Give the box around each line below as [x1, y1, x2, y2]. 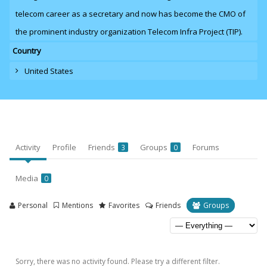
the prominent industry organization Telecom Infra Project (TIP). [15, 26, 243, 37]
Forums [193, 142, 219, 153]
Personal [18, 200, 48, 210]
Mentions [62, 200, 93, 210]
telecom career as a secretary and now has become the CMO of [15, 8, 246, 19]
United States [24, 66, 73, 76]
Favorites [108, 200, 139, 210]
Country [13, 45, 41, 56]
